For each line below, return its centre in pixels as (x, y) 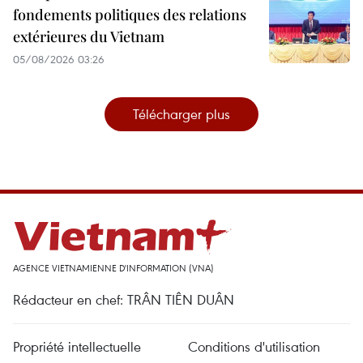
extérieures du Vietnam (89, 36)
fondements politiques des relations (130, 14)
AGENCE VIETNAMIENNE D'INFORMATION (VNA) (113, 267)
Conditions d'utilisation (254, 346)
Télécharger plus (181, 113)
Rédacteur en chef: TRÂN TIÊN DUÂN (124, 299)
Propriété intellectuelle (77, 346)
